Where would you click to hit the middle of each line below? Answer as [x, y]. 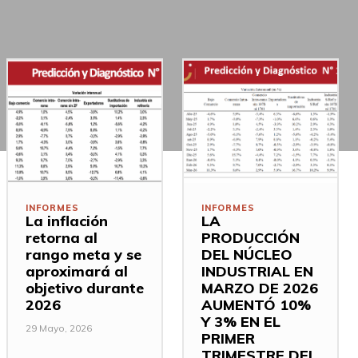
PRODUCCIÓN [251, 237]
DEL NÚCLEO [247, 254]
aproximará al [77, 271]
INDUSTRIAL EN [257, 271]
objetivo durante [85, 288]
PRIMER [228, 338]
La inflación [67, 221]
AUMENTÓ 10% [256, 304]
